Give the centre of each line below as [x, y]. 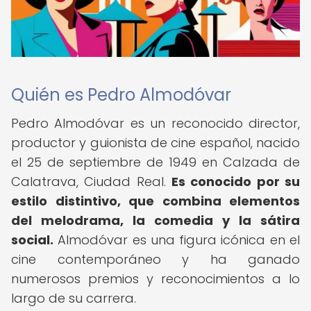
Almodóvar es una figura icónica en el [177, 240]
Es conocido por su [236, 182]
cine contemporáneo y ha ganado [155, 259]
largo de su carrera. [74, 298]
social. [32, 240]
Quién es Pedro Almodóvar [121, 95]
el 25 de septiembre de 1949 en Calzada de [155, 162]
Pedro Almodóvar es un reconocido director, [155, 123]
